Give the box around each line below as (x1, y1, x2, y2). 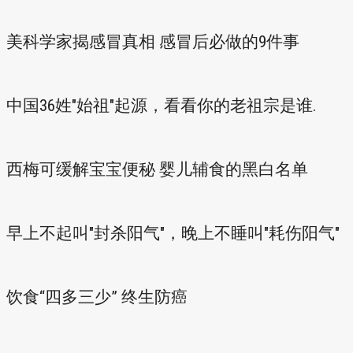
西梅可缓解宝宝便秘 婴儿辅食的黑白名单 (6, 160, 308, 179)
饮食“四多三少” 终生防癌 (6, 288, 188, 307)
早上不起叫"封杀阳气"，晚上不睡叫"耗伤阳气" (6, 224, 340, 243)
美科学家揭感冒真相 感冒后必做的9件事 (6, 32, 299, 51)
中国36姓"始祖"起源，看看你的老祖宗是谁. (6, 96, 317, 115)
